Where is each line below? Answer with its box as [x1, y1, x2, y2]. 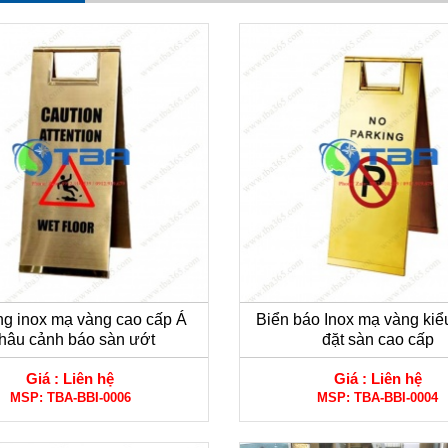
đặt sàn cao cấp [321, 331, 434, 349]
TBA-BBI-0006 [46, 390, 131, 406]
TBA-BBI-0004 [354, 390, 439, 406]
